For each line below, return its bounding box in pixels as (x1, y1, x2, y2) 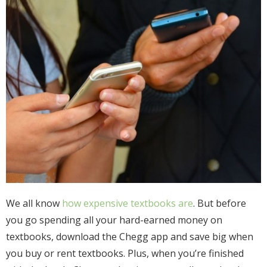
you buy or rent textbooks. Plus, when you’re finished (6, 247, 244, 260)
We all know (6, 197, 62, 210)
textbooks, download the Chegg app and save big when (6, 230, 253, 244)
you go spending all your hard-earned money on (6, 213, 222, 227)
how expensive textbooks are (62, 197, 193, 210)
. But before (193, 197, 246, 210)
